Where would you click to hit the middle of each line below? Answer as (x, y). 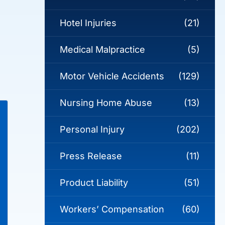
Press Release (91, 156)
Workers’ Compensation (112, 209)
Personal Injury (92, 130)
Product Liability (94, 183)
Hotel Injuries (88, 23)
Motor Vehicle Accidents (112, 76)
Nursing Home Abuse (106, 103)
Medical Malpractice (102, 50)
